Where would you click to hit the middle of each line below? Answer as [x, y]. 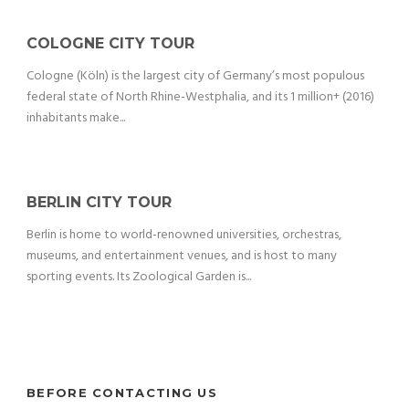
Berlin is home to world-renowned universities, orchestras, [184, 236]
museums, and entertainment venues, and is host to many [182, 257]
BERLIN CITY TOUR [99, 203]
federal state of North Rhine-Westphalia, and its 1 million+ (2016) [200, 98]
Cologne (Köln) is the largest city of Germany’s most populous [195, 77]
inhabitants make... [76, 119]
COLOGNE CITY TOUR [110, 44]
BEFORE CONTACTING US [122, 393]
